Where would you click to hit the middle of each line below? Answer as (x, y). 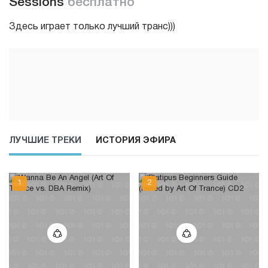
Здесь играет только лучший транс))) (92, 27)
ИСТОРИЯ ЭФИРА (136, 141)
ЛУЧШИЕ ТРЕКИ (45, 141)
